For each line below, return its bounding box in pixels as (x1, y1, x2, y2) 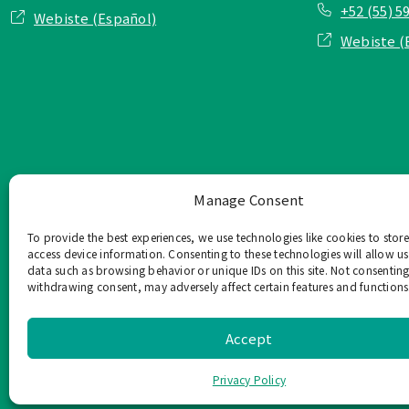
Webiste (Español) (34, 7, 157, 27)
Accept (225, 328, 273, 348)
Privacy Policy (212, 372, 287, 387)
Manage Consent (194, 190, 305, 209)
